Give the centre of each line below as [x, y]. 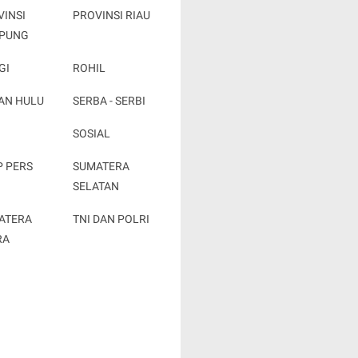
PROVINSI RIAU [111, 15]
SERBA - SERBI [109, 100]
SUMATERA [101, 166]
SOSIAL [91, 133]
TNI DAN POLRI [111, 219]
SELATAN [95, 186]
